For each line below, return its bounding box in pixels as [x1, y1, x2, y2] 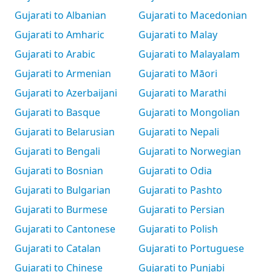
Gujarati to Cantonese [15, 222, 115, 236]
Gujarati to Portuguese [138, 242, 244, 255]
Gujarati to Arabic [15, 47, 95, 61]
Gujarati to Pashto [138, 183, 222, 197]
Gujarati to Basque [15, 106, 100, 119]
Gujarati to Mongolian [138, 106, 240, 119]
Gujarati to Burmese [15, 203, 107, 216]
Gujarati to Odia [138, 164, 212, 177]
